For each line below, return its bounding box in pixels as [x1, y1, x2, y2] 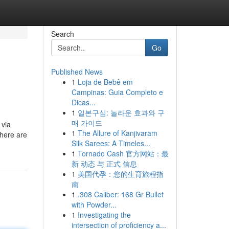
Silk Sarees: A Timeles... [71, 138, 150, 148]
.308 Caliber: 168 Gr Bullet [77, 189, 164, 199]
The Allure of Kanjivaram [77, 128, 157, 138]
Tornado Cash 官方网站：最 [77, 148, 169, 158]
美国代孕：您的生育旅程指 [77, 169, 164, 179]
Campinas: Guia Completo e [71, 87, 163, 97]
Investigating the [77, 210, 131, 220]
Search [51, 29, 74, 39]
